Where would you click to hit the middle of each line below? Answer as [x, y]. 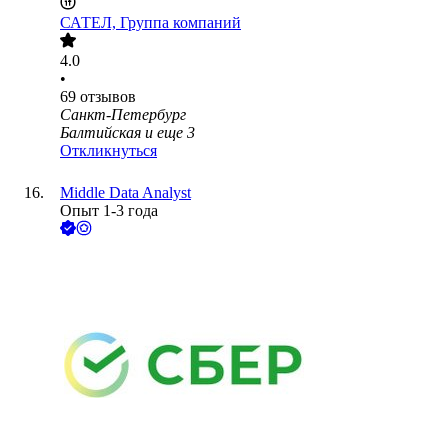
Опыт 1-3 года [109, 211]
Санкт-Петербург [123, 115]
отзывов [108, 97]
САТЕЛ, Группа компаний [150, 23]
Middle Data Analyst [125, 193]
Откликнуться [108, 151]
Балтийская [100, 133]
